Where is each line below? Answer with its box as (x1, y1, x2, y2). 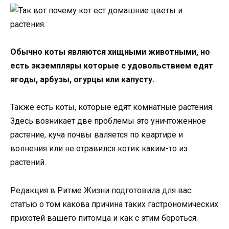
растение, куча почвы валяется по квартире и (10, 130, 183, 140)
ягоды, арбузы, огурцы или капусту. (10, 75, 154, 85)
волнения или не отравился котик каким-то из (10, 144, 188, 154)
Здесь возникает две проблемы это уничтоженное (10, 116, 206, 126)
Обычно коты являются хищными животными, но (10, 47, 210, 57)
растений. (10, 157, 46, 168)
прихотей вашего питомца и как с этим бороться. (10, 213, 198, 223)
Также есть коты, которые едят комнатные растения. (10, 102, 214, 112)
